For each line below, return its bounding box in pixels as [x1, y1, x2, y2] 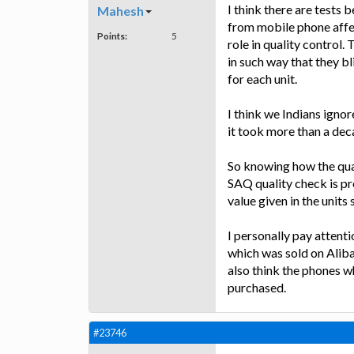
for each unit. [228, 70, 297, 86]
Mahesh [97, 2, 144, 18]
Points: [97, 29, 127, 41]
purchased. [228, 279, 286, 295]
